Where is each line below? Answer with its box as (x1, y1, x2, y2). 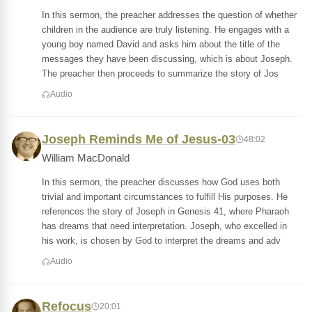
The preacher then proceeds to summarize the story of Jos (42, 68, 279, 79)
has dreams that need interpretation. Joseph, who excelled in (42, 221, 287, 231)
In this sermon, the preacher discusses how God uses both (42, 177, 280, 187)
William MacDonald (42, 153, 130, 164)
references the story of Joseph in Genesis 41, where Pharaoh (42, 206, 289, 217)
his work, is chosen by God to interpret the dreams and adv (42, 235, 281, 246)
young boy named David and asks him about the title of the (42, 39, 280, 49)
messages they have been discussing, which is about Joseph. (42, 54, 292, 64)
